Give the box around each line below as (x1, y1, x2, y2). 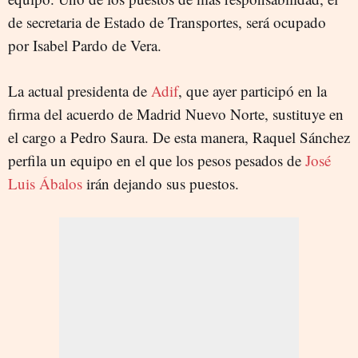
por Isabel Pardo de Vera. (8, 35, 161, 55)
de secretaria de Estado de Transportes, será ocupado (8, 12, 326, 32)
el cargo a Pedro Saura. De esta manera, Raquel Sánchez (8, 127, 350, 147)
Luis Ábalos (8, 173, 82, 193)
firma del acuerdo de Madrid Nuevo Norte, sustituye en (8, 104, 344, 124)
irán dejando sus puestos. (82, 173, 239, 193)
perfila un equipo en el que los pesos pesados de (8, 150, 305, 170)
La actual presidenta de (8, 81, 151, 101)
